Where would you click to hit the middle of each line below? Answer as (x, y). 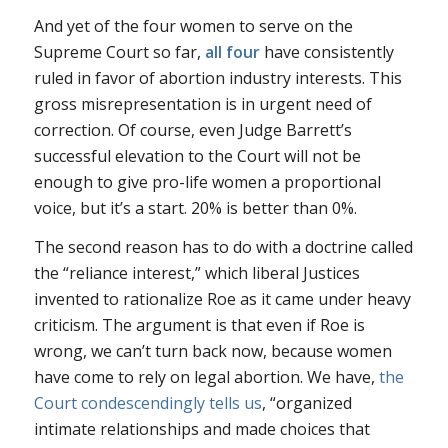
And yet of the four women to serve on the (193, 25)
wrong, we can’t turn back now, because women (212, 351)
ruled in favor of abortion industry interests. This (217, 77)
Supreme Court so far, (119, 51)
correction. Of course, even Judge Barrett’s (192, 129)
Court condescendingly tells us (147, 403)
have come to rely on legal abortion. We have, (206, 377)
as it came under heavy (323, 299)
